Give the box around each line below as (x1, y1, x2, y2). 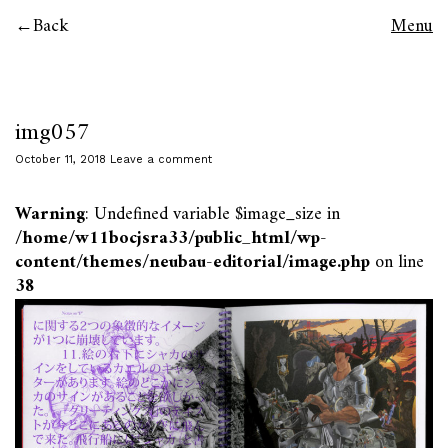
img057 (15, 112, 90, 154)
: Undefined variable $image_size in (85, 199, 340, 230)
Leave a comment (110, 153, 212, 166)
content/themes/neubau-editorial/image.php (15, 247, 370, 278)
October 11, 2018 (15, 153, 106, 166)
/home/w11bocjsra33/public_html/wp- (15, 223, 327, 254)
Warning (15, 199, 85, 230)
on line (370, 247, 424, 278)
